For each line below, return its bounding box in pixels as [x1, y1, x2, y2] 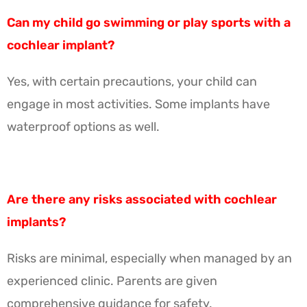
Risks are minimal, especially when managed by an [7, 250, 292, 266]
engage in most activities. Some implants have [7, 96, 270, 112]
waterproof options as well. [7, 119, 160, 134]
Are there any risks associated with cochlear [7, 191, 277, 207]
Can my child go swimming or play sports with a [7, 14, 291, 30]
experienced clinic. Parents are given [7, 273, 217, 288]
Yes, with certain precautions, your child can [7, 73, 257, 89]
